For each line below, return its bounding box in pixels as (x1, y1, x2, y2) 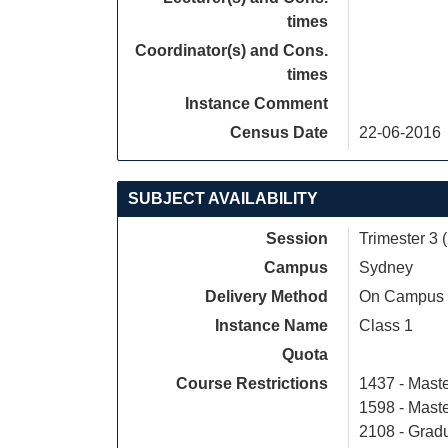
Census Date (230, 124, 328, 141)
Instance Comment (185, 95, 328, 112)
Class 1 (359, 317, 413, 334)
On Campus (359, 288, 444, 305)
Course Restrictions (176, 375, 328, 392)
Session (266, 230, 328, 247)
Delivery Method (205, 288, 328, 305)
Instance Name (215, 317, 328, 334)
